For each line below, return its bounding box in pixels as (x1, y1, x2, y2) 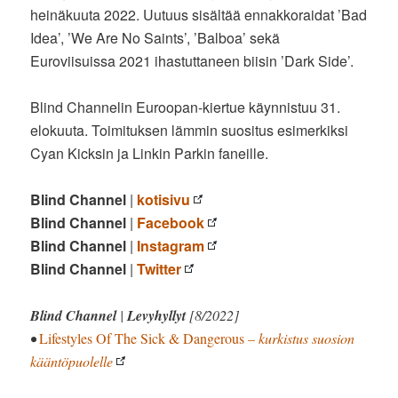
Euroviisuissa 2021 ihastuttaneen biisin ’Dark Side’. (30, 51, 354, 72)
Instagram (137, 235, 205, 257)
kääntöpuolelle (30, 352, 114, 371)
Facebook (137, 212, 205, 234)
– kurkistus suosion (244, 329, 355, 348)
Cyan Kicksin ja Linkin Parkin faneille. (30, 143, 269, 164)
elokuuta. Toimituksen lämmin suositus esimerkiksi (30, 120, 349, 141)
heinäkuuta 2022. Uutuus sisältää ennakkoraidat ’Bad (30, 4, 368, 26)
